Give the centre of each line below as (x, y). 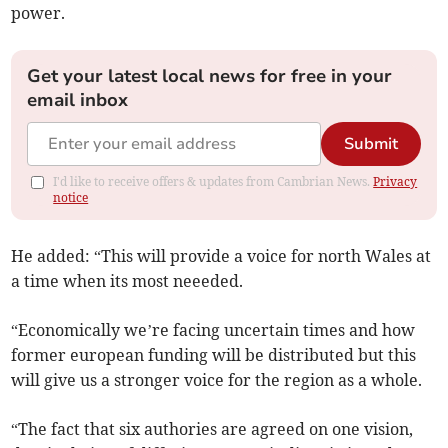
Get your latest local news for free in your (210, 76)
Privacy (395, 182)
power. (38, 13)
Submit (370, 144)
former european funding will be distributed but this (214, 355)
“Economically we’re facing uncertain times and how (213, 330)
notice (71, 198)
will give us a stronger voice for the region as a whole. (217, 380)
